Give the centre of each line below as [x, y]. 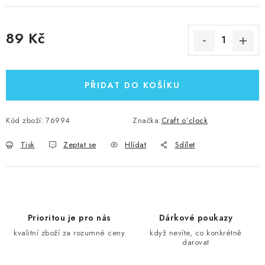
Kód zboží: [25, 120]
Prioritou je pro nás [69, 217]
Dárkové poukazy [196, 217]
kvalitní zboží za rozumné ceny [69, 232]
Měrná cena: [28, 52]
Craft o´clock [184, 120]
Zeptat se [80, 144]
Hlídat [135, 144]
